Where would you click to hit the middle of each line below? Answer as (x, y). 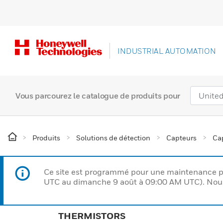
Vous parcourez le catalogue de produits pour (98, 96)
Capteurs (181, 138)
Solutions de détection (113, 138)
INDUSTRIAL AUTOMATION (167, 51)
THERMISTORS (92, 216)
